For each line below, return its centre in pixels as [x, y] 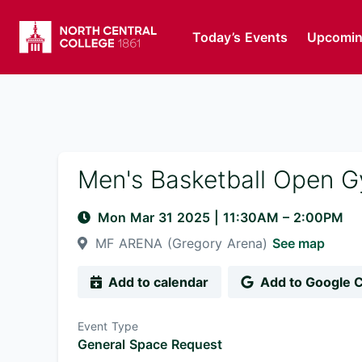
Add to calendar [158, 282]
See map [299, 243]
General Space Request [150, 344]
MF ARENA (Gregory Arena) [181, 243]
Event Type [108, 326]
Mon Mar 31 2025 [156, 217]
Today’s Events [240, 37]
